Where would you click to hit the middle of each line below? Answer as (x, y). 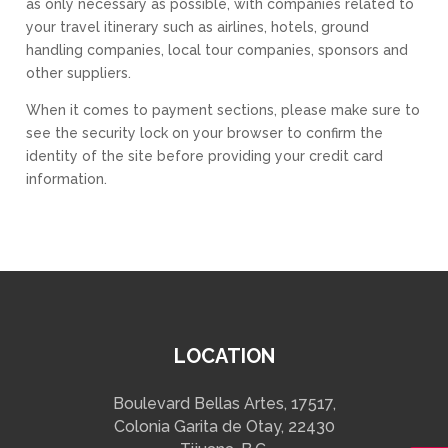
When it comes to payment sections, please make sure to (223, 110)
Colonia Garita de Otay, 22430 (224, 426)
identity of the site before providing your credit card (205, 156)
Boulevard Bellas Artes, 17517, (224, 403)
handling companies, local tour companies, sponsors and (217, 50)
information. (67, 179)
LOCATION (224, 356)
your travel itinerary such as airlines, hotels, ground (198, 27)
